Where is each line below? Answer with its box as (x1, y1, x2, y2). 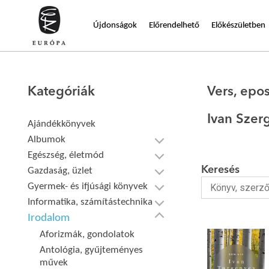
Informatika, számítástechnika (28, 197, 153, 207)
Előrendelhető (149, 20, 199, 30)
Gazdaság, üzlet (28, 166, 93, 176)
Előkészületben (211, 20, 265, 30)
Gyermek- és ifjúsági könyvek (28, 181, 148, 192)
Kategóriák (28, 85, 95, 98)
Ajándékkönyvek (28, 119, 96, 129)
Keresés (201, 165, 240, 175)
